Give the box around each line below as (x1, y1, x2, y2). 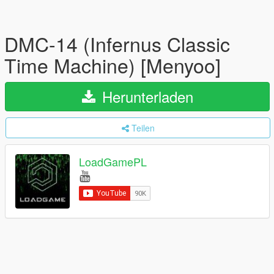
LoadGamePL (79, 154, 147, 170)
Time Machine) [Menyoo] (4, 51, 221, 79)
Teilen (131, 122, 155, 134)
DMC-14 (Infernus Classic (4, 29, 230, 57)
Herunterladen (97, 86, 193, 107)
